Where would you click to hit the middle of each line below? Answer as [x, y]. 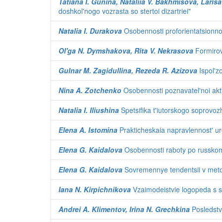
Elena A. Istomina [88, 130]
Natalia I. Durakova [90, 31]
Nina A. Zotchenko [90, 90]
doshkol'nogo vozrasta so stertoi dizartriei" [125, 11]
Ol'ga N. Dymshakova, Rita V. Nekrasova [126, 51]
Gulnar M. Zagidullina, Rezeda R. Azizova [128, 70]
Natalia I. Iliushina [89, 110]
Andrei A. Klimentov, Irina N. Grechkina [124, 209]
